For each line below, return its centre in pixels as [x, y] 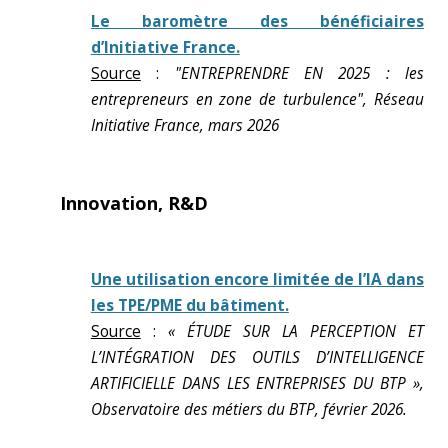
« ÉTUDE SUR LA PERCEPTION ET [296, 331]
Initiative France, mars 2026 [184, 125]
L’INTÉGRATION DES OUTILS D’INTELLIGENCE [257, 357]
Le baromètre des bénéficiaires [257, 21]
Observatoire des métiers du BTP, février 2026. [248, 409]
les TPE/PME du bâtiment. [189, 305]
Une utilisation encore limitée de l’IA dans [257, 279]
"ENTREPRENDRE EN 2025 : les [299, 73]
